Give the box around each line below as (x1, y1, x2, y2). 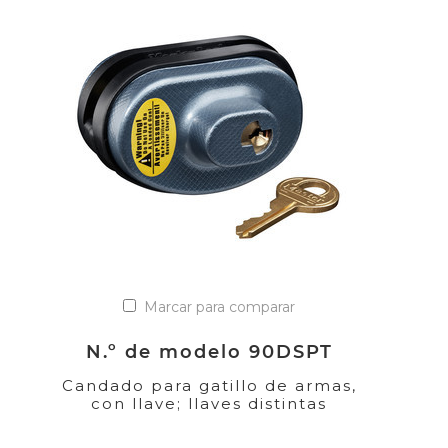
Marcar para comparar (144, 297, 295, 316)
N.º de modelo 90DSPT (85, 340, 333, 362)
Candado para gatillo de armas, (61, 375, 357, 395)
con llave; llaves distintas (91, 393, 327, 413)
